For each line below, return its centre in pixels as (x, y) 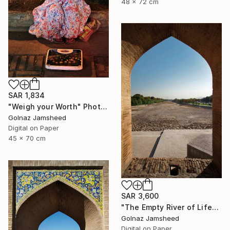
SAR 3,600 (140, 196)
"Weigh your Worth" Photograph (104, 106)
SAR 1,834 (27, 95)
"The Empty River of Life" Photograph (215, 207)
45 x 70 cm (27, 138)
